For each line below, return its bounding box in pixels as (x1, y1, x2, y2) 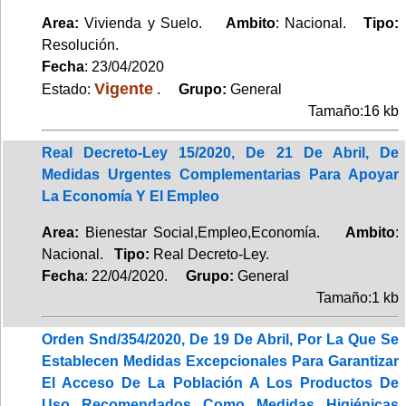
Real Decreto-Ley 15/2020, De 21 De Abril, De (42, 144, 399, 160)
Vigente (94, 78, 153, 98)
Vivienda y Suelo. (79, 14, 226, 31)
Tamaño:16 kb (308, 102, 399, 119)
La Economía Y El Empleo (42, 188, 219, 204)
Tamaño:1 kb (316, 289, 399, 305)
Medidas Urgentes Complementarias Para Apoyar (42, 166, 399, 182)
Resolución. (42, 36, 119, 53)
